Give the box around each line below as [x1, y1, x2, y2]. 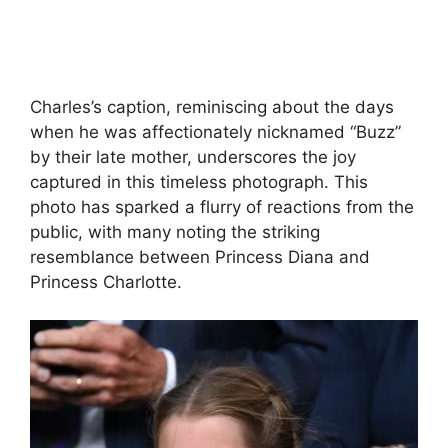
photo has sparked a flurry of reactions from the [30, 196, 414, 217]
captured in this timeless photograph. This [30, 171, 368, 192]
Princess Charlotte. [30, 271, 182, 292]
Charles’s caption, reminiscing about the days [30, 96, 394, 117]
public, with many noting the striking [30, 221, 320, 242]
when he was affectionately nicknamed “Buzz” [30, 121, 401, 142]
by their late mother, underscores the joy [30, 146, 356, 167]
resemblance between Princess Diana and [30, 246, 370, 267]
